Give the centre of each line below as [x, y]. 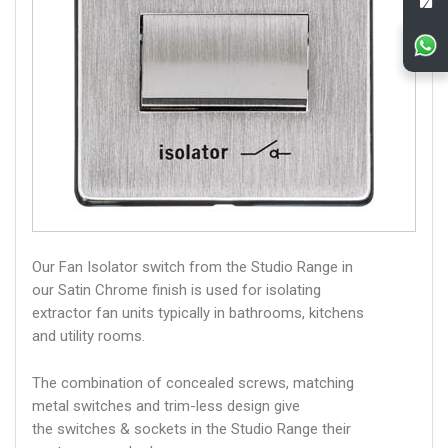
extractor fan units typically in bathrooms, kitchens [198, 313]
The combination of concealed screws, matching [193, 383]
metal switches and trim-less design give [166, 406]
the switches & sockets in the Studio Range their [191, 429]
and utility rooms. [88, 336]
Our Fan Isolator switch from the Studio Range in [192, 267]
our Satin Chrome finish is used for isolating [176, 290]
